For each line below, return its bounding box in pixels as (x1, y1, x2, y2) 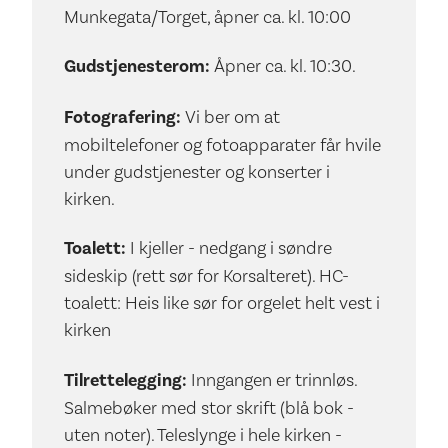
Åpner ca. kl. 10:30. (214, 55, 356, 77)
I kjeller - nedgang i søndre (130, 237, 332, 259)
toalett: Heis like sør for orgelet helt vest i (64, 292, 380, 314)
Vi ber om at (185, 105, 280, 127)
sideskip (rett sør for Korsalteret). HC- (64, 265, 349, 287)
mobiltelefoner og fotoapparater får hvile (64, 133, 381, 155)
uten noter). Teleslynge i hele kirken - (64, 423, 342, 445)
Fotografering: (64, 105, 185, 128)
